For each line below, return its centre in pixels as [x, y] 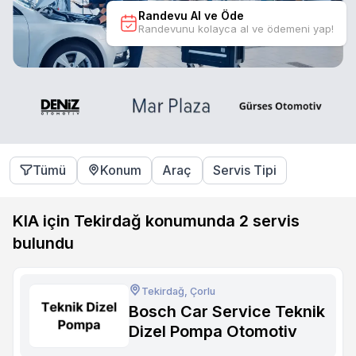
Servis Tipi [244, 170]
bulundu [43, 243]
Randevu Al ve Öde [191, 15]
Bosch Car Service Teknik [226, 311]
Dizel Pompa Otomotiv [213, 331]
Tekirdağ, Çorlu [178, 291]
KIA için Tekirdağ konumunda [124, 221]
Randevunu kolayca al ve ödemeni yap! [236, 28]
